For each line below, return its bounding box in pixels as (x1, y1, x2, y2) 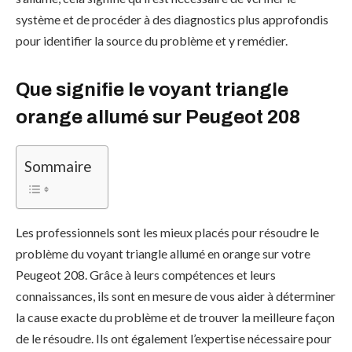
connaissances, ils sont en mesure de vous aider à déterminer (16, 288, 335, 304)
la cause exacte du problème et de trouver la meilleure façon (16, 310, 335, 325)
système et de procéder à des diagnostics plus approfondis (16, 12, 328, 27)
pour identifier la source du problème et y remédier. (16, 33, 288, 48)
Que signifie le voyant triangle (16, 79, 288, 101)
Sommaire (24, 157, 92, 176)
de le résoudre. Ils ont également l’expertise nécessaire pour (16, 331, 332, 346)
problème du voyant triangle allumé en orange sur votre (16, 246, 310, 262)
